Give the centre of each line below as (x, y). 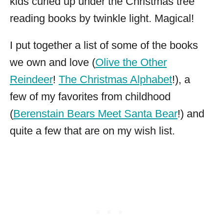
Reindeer (31, 80)
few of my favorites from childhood (90, 97)
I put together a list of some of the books (104, 45)
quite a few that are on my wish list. (92, 131)
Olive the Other (131, 63)
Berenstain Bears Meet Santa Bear (95, 114)
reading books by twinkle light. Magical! (102, 19)
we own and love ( (53, 63)
